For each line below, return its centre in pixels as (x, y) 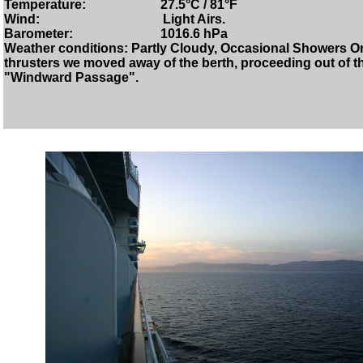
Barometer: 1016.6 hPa (116, 34)
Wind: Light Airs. (115, 19)
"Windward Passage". (71, 77)
